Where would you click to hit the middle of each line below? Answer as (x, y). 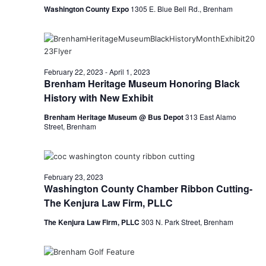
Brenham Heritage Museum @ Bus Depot (114, 117)
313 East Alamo (210, 116)
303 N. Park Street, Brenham (187, 221)
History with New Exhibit (98, 97)
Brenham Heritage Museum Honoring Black (142, 83)
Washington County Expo (87, 9)
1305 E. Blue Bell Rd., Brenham (181, 8)
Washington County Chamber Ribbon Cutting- (148, 188)
